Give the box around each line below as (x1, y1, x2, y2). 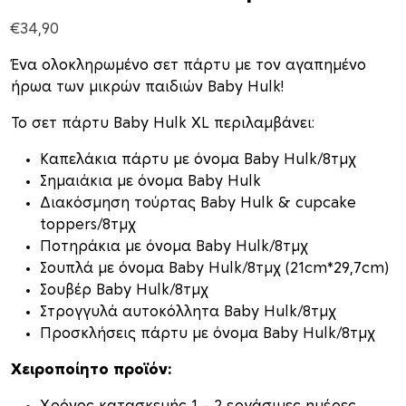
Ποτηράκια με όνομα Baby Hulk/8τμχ (40, 239, 308, 255)
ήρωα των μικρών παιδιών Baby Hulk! (11, 80, 284, 95)
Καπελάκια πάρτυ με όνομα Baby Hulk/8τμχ (40, 152, 356, 168)
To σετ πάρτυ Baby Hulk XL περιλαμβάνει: (11, 116, 314, 131)
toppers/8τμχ (40, 217, 136, 233)
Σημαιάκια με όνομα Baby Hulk (40, 174, 261, 189)
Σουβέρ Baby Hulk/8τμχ (40, 283, 208, 298)
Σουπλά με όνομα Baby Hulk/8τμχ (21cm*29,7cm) (40, 261, 389, 276)
